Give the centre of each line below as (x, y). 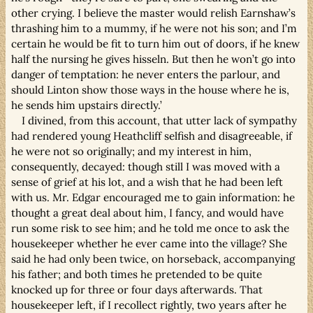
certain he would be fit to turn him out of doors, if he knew (155, 43)
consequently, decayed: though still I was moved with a (146, 166)
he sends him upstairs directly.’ (87, 105)
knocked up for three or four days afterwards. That (137, 289)
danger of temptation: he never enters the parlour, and (146, 74)
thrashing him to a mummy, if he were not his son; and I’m (154, 28)
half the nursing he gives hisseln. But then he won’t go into (153, 59)
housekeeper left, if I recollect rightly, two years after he (149, 305)
